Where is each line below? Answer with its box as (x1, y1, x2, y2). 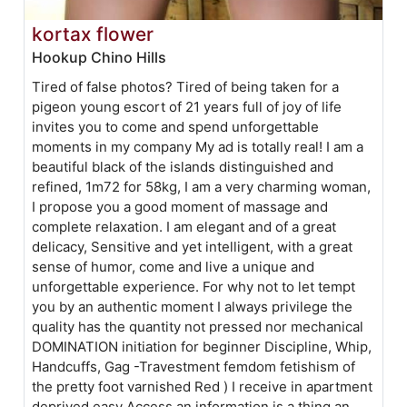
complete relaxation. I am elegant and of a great (32, 217, 337, 235)
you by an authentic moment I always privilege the (32, 297, 353, 315)
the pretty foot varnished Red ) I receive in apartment (32, 377, 373, 395)
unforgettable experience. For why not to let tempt (32, 277, 356, 295)
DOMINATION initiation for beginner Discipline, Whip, (32, 337, 372, 355)
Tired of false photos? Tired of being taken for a (32, 77, 340, 95)
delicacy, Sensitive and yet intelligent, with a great (32, 237, 353, 255)
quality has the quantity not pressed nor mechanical (32, 317, 364, 335)
